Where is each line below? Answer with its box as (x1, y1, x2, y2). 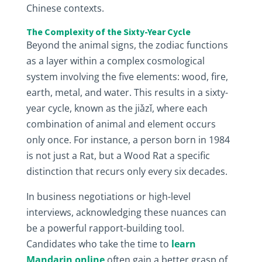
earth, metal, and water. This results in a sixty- (26, 86, 228, 99)
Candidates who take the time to (26, 237, 171, 250)
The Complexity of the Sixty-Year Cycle (26, 26, 191, 37)
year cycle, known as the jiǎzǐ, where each (26, 102, 208, 115)
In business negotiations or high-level (26, 190, 191, 203)
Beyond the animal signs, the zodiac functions (26, 39, 228, 51)
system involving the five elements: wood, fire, (26, 70, 228, 83)
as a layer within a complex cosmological (26, 54, 205, 67)
